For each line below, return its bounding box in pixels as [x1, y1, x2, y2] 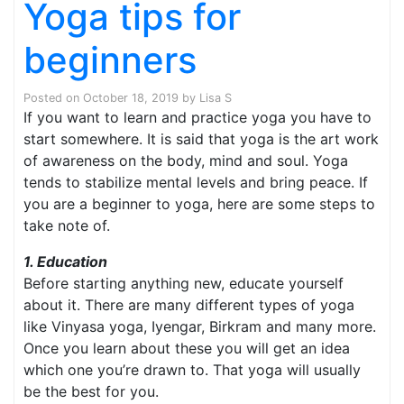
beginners [23, 37, 197, 82]
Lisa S [199, 90, 232, 105]
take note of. [23, 216, 110, 234]
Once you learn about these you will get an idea [23, 338, 350, 357]
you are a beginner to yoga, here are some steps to [23, 194, 375, 213]
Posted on [23, 90, 83, 105]
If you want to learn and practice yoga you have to [23, 107, 372, 126]
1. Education [23, 252, 107, 271]
